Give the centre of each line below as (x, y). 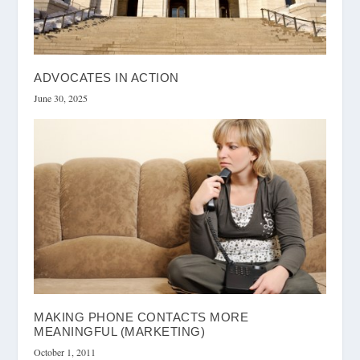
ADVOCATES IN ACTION (106, 78)
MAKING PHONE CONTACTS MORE (141, 317)
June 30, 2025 (61, 98)
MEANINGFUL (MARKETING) (120, 332)
